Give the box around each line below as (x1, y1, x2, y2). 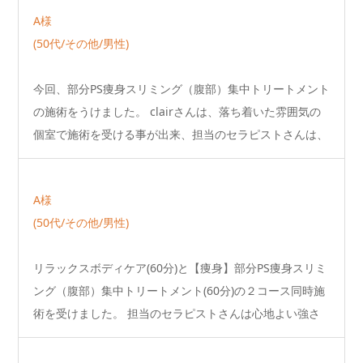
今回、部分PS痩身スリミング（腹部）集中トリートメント (33, 81, 330, 97)
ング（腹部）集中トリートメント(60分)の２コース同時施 (33, 283, 325, 299)
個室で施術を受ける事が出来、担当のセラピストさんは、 (33, 126, 328, 143)
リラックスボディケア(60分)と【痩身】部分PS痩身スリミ (33, 260, 327, 276)
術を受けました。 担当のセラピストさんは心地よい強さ (33, 305, 320, 322)
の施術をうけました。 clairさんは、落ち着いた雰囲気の (33, 104, 321, 120)
